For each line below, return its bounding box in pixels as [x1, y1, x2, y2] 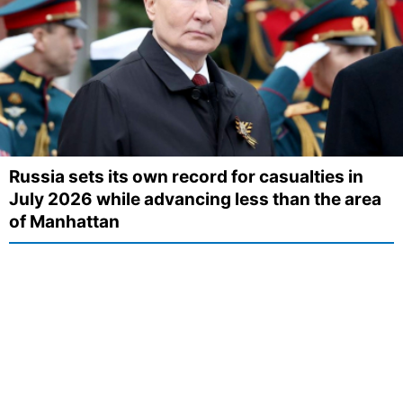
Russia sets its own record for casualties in [9, 166, 363, 187]
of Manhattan [9, 210, 120, 232]
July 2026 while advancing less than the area [9, 188, 381, 210]
